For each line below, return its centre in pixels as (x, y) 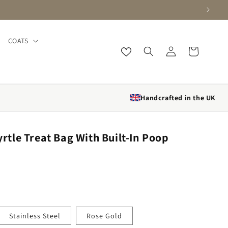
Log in (170, 51)
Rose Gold (104, 216)
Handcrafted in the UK (178, 97)
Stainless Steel (35, 216)
